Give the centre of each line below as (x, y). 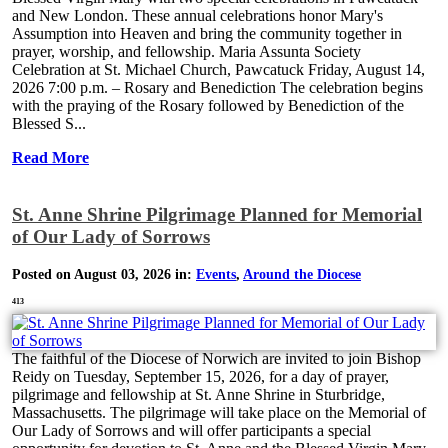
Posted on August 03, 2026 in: (104, 274)
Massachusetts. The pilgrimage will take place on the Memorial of (219, 412)
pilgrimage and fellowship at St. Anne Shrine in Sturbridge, (198, 394)
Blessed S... (49, 123)
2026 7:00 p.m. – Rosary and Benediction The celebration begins (217, 87)
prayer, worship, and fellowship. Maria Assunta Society (186, 51)
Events (216, 274)
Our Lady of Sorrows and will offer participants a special (191, 430)
